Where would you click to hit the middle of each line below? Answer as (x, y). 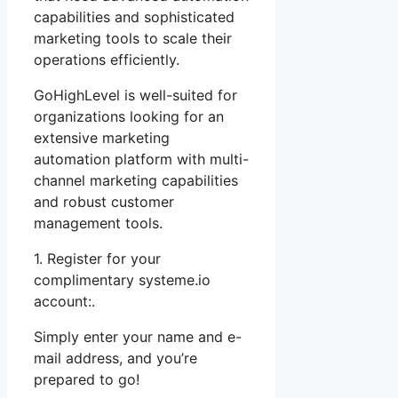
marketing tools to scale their (133, 38)
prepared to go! (87, 379)
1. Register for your (97, 258)
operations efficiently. (107, 59)
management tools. (98, 223)
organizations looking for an (129, 116)
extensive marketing (102, 137)
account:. (64, 301)
